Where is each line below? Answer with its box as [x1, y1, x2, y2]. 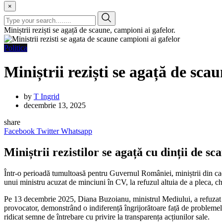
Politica [4, 44, 27, 52]
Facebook [4, 126, 35, 135]
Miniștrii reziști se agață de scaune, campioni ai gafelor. [4, 26, 175, 34]
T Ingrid [34, 92, 59, 101]
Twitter [37, 126, 59, 135]
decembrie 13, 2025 [24, 101, 86, 110]
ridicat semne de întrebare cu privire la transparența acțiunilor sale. [4, 212, 210, 221]
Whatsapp [61, 126, 92, 135]
